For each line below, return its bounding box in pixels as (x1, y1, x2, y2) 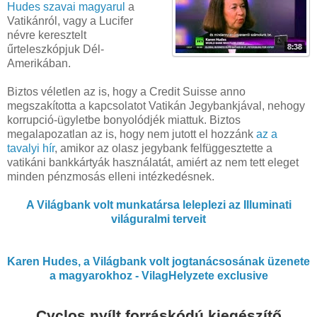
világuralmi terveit (111, 213, 206, 226)
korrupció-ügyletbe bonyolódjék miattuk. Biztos (7, 114, 241, 127)
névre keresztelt (7, 29, 86, 42)
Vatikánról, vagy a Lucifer (7, 15, 133, 28)
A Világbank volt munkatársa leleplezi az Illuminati (25, 199, 292, 212)
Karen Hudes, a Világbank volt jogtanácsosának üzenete (7, 255, 310, 268)
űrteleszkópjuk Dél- (7, 43, 104, 56)
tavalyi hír (7, 142, 54, 155)
